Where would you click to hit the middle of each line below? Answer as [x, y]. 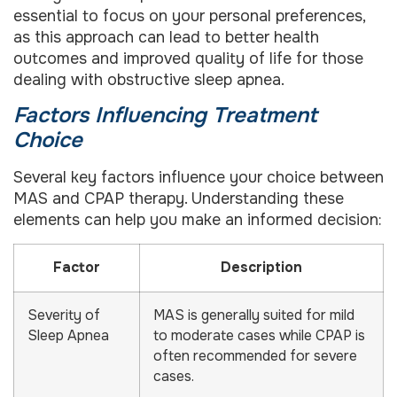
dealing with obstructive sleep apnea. [149, 80]
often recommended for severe [255, 356]
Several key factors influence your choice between [198, 178]
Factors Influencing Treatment [165, 116]
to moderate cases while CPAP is [259, 335]
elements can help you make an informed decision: [198, 220]
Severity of [64, 315]
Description [261, 267]
